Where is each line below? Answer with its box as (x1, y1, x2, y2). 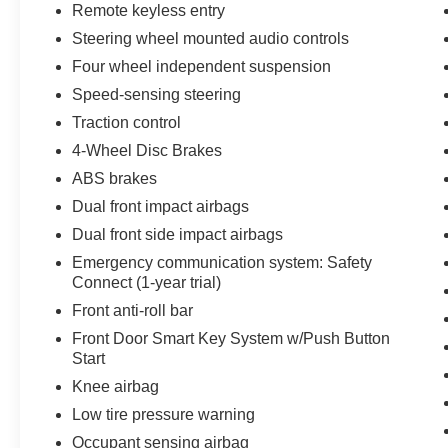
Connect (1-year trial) (72, 273, 222, 291)
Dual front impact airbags (72, 197, 250, 215)
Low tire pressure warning (72, 405, 256, 423)
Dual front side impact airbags (72, 225, 284, 243)
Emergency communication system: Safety (72, 253, 373, 271)
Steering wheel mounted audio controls (72, 29, 350, 47)
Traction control (72, 113, 182, 131)
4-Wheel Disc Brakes (72, 141, 223, 159)
